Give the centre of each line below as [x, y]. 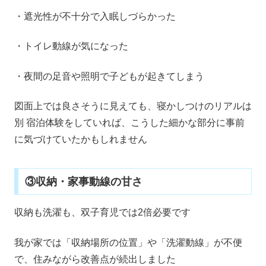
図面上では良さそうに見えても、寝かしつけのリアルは [133, 106]
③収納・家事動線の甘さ [83, 181]
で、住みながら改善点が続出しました [95, 259]
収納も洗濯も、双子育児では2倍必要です [102, 213]
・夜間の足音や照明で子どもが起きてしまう [109, 76]
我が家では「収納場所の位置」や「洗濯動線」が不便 [128, 242]
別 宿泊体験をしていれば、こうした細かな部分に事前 [129, 123]
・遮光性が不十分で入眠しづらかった [95, 17]
